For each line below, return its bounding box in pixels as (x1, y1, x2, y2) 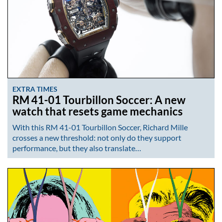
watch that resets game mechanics (12, 105, 183, 118)
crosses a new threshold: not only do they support (12, 133, 181, 143)
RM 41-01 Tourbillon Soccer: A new (12, 94, 185, 107)
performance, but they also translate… (12, 143, 141, 153)
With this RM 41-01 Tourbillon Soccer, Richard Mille (12, 122, 188, 132)
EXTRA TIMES (12, 85, 58, 94)
